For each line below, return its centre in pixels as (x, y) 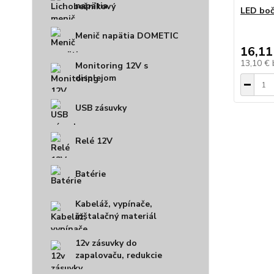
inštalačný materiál (116, 216)
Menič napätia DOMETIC (127, 36)
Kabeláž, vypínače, (114, 204)
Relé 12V (94, 141)
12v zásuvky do (106, 243)
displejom (96, 78)
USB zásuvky (101, 108)
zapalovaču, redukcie (119, 255)
